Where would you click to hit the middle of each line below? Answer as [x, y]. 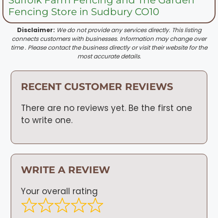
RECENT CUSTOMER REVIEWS [97, 86]
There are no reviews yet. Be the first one [107, 108]
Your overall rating [60, 191]
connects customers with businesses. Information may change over [109, 38]
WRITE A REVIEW [66, 170]
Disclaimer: [36, 30]
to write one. [47, 120]
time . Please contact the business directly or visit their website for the [109, 47]
